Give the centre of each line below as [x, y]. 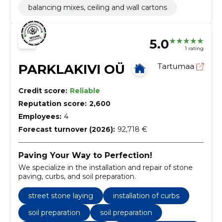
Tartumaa [177, 66]
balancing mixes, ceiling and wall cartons [97, 8]
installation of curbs [146, 195]
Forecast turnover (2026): [66, 130]
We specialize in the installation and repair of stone [105, 167]
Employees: [40, 117]
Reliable [85, 91]
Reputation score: [52, 104]
